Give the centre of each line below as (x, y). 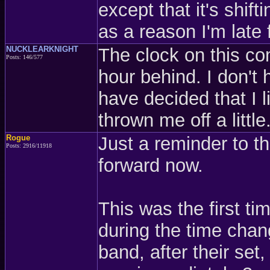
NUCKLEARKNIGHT (42, 49)
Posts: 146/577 (24, 57)
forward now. (151, 165)
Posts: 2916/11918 (29, 146)
